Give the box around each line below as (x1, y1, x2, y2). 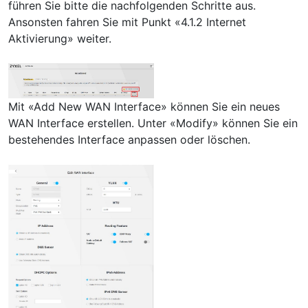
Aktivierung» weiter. (8, 31, 111, 45)
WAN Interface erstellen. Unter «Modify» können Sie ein (8, 116, 298, 131)
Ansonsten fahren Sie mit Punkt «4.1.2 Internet (8, 14, 246, 29)
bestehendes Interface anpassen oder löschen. (8, 133, 250, 147)
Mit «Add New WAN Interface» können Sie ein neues (8, 100, 280, 114)
